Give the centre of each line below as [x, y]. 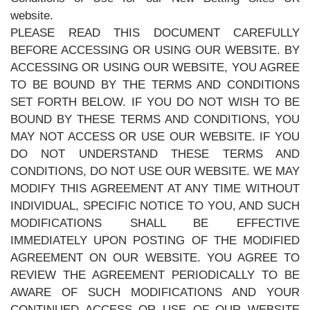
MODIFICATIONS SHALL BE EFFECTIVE [155, 223]
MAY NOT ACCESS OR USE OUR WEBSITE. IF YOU [155, 137]
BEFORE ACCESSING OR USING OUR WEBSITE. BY [155, 50]
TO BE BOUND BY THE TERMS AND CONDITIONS [155, 85]
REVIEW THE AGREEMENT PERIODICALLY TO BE [155, 275]
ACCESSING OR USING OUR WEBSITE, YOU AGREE [155, 67]
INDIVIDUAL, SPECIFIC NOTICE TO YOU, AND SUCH [155, 206]
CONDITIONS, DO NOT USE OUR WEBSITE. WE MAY [155, 171]
